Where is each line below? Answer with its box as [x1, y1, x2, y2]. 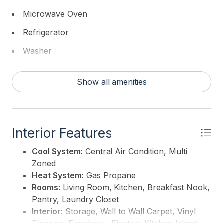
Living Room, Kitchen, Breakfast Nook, [60, 182, 210, 193]
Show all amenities [76, 77, 147, 87]
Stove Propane [23, 119, 80, 129]
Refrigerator [23, 27, 69, 38]
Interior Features [12, 125, 112, 141]
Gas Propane [84, 170, 136, 181]
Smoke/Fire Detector [23, 101, 102, 111]
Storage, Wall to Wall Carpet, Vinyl [63, 206, 196, 217]
